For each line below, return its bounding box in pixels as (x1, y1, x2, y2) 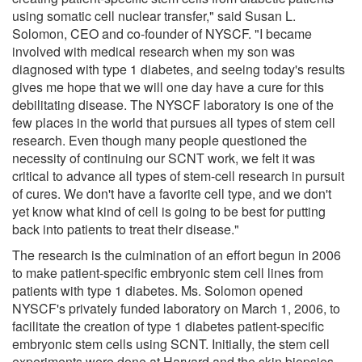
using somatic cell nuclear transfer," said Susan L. (12, 6, 296, 25)
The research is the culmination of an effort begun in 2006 (12, 245, 341, 264)
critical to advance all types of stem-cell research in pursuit (12, 166, 344, 185)
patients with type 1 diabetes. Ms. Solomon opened (12, 280, 303, 300)
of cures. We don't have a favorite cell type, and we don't (12, 183, 331, 203)
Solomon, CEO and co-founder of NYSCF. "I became (12, 23, 312, 43)
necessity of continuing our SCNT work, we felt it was (12, 148, 315, 167)
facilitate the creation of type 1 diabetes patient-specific (12, 316, 324, 335)
